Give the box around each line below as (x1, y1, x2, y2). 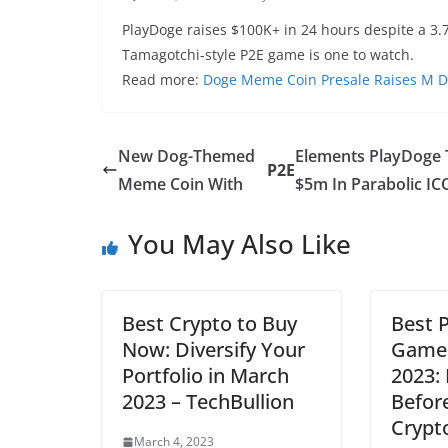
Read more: (122, 70, 203, 89)
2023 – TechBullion (122, 388, 294, 415)
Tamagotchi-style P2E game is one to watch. (122, 45, 414, 64)
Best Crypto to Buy (122, 310, 297, 337)
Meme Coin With (118, 173, 243, 195)
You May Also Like (128, 226, 351, 262)
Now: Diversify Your (122, 336, 305, 363)
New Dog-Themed (118, 145, 255, 167)
